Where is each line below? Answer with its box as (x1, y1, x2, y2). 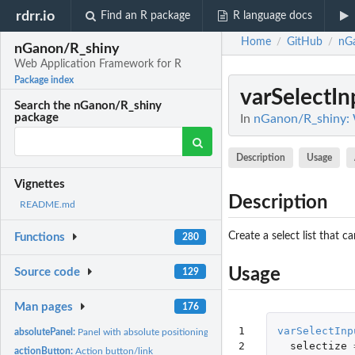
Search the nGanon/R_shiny (14, 100, 162, 113)
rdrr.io (16, 9, 55, 23)
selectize (289, 339, 347, 352)
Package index (14, 75, 74, 86)
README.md (20, 200, 75, 210)
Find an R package (101, 10, 191, 21)
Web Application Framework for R (14, 59, 182, 71)
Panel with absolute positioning (78, 326, 209, 337)
